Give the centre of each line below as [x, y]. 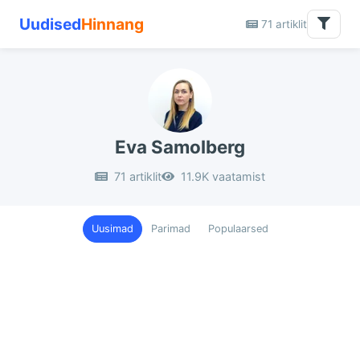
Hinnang [112, 24]
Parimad [171, 229]
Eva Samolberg [180, 147]
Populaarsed [238, 229]
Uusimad [112, 229]
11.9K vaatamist [221, 176]
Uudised [50, 24]
